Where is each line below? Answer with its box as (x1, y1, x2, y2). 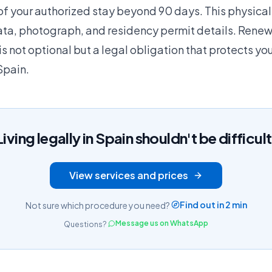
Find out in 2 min (179, 199, 247, 210)
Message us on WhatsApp (115, 218, 208, 228)
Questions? (64, 219, 107, 229)
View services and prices (69, 168, 188, 182)
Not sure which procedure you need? (25, 199, 170, 211)
